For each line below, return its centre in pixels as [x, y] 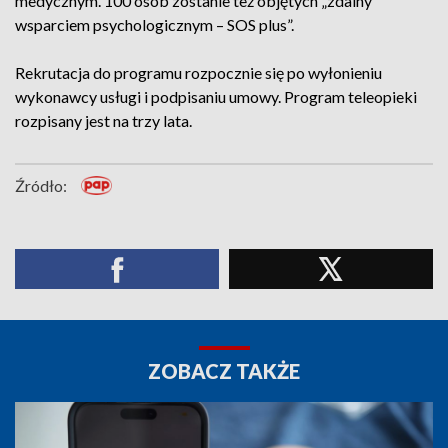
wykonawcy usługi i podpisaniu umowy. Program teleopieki [216, 96]
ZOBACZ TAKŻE [224, 371]
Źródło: [41, 185]
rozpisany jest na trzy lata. [103, 120]
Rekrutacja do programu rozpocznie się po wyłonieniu [198, 72]
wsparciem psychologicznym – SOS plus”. [154, 24]
